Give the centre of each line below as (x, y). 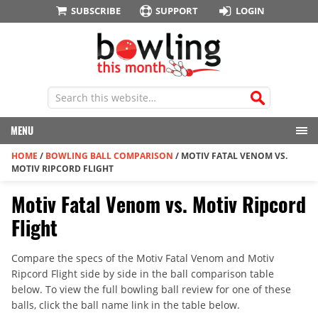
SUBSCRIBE (95, 11)
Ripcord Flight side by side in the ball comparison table (143, 274)
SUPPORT (177, 11)
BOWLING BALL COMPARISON (109, 156)
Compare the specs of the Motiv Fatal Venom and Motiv (143, 258)
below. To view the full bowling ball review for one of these (151, 290)
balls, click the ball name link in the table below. (126, 305)
